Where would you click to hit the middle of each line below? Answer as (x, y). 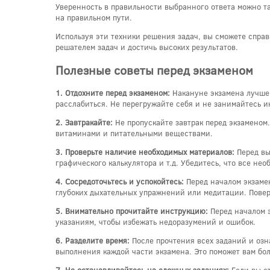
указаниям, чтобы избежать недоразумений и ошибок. (155, 222)
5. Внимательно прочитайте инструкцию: (132, 211)
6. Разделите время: (93, 241)
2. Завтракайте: (84, 123)
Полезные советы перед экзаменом (154, 70)
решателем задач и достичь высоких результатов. (147, 47)
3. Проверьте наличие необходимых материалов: (145, 152)
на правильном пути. (94, 17)
